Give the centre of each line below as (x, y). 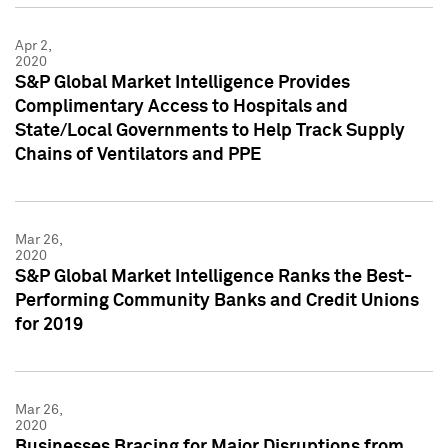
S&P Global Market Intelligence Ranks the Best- (213, 276)
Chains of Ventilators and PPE (138, 154)
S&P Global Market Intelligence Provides (182, 82)
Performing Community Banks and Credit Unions (217, 300)
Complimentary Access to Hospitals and (181, 106)
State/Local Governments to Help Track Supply (210, 130)
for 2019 (49, 324)
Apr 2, (33, 45)
